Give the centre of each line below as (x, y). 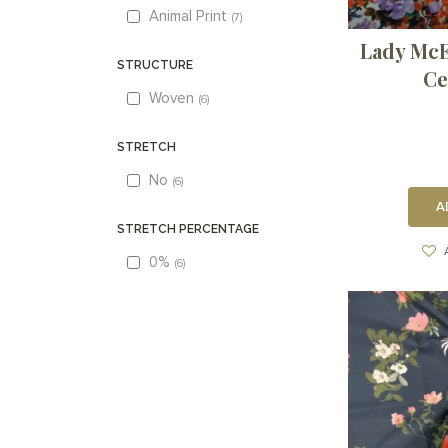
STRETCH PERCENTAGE (188, 229)
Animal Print (188, 17)
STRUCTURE (155, 65)
